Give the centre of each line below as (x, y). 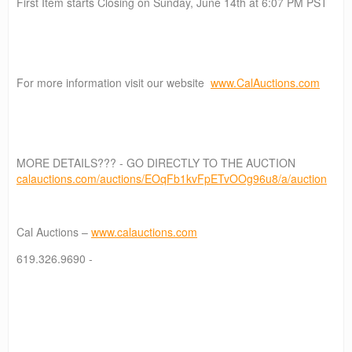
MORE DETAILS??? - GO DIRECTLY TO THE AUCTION (156, 162)
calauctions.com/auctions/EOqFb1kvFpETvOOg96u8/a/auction (172, 178)
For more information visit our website (114, 82)
